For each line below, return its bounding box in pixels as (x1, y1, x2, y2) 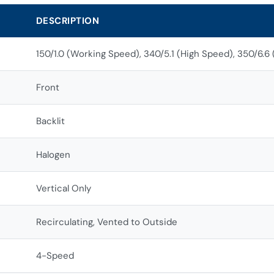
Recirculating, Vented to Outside (35, 215, 177, 228)
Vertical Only (35, 182, 91, 194)
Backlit (35, 114, 65, 127)
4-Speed (35, 249, 74, 262)
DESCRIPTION (35, 14, 100, 27)
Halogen (35, 148, 70, 161)
